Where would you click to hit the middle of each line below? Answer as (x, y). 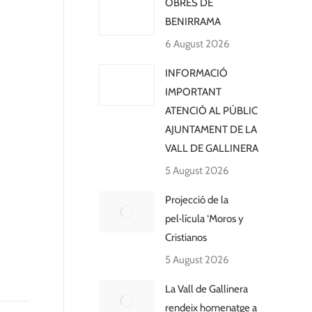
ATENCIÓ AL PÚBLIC (211, 111)
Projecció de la (197, 200)
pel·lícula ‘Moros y (204, 219)
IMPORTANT (193, 92)
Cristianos (186, 237)
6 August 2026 (197, 44)
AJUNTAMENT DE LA (211, 130)
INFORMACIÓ (196, 73)
